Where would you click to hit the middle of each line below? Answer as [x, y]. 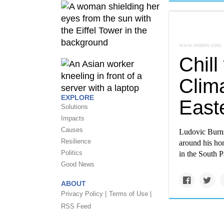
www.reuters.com [200, 45]
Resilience [76, 141]
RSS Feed [76, 206]
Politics [72, 152]
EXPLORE [77, 97]
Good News [78, 164]
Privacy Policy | [84, 193]
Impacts [73, 118]
